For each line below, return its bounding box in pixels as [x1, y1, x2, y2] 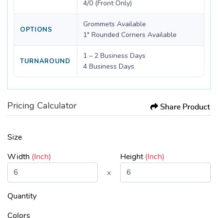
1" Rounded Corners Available [83, 30, 177, 40]
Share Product [160, 103, 210, 111]
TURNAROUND [20, 57, 71, 66]
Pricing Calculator [7, 102, 76, 111]
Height [120, 153, 143, 161]
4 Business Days [83, 62, 134, 72]
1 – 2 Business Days [83, 51, 145, 61]
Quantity [7, 192, 36, 200]
